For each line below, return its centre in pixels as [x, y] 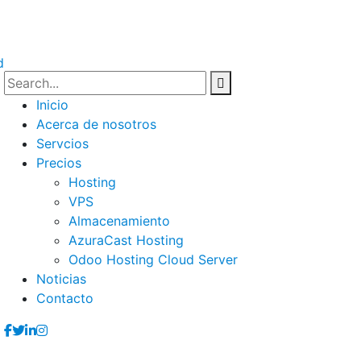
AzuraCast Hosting [126, 240]
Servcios [62, 143]
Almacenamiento [119, 221]
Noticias [61, 279]
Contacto [65, 298]
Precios [59, 163]
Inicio [52, 105]
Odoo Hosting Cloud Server [153, 259]
